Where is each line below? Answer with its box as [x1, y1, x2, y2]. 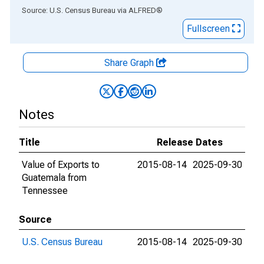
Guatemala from [22, 172, 87, 183]
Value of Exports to [22, 159, 100, 170]
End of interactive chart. [10, 4, 107, 15]
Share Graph [104, 57, 156, 68]
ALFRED [128, 6, 156, 15]
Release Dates [157, 137, 223, 148]
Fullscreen [187, 23, 232, 34]
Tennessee [22, 185, 68, 196]
